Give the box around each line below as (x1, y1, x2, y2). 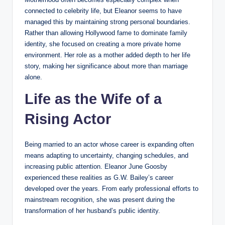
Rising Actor (25, 110, 111, 127)
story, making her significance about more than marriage (25, 62, 188, 70)
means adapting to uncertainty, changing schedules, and (25, 151, 188, 159)
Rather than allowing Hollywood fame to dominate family (25, 29, 187, 37)
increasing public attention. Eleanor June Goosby (25, 162, 167, 170)
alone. (25, 73, 42, 81)
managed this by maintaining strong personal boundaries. (25, 18, 190, 26)
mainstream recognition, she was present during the (25, 195, 175, 203)
